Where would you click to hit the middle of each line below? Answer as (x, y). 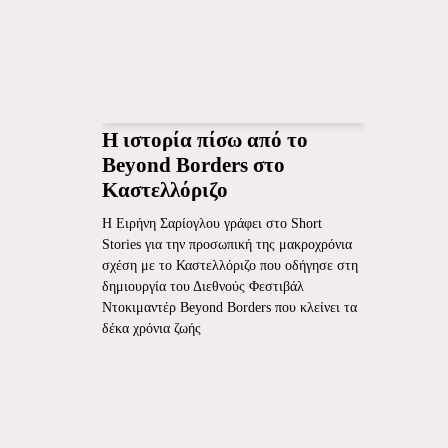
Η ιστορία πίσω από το (205, 140)
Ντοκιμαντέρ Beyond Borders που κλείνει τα (229, 307)
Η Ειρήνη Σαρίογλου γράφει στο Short (212, 223)
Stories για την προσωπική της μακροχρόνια (227, 244)
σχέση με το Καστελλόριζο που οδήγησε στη (230, 265)
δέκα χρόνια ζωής (151, 328)
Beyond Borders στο (193, 165)
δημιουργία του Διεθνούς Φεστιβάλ (203, 286)
